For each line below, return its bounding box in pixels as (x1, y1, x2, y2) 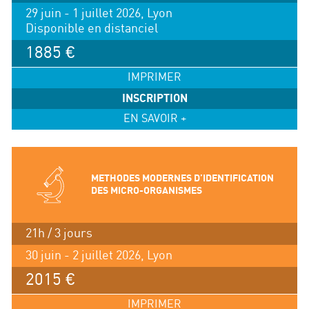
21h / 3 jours (25, 227, 92, 240)
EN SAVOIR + (123, 113, 186, 126)
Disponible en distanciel (25, 22, 158, 36)
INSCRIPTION (121, 92, 188, 106)
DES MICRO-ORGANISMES (90, 186, 202, 197)
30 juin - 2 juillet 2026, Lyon (25, 248, 172, 262)
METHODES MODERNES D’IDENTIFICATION (90, 173, 274, 184)
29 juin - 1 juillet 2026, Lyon (25, 7, 172, 21)
